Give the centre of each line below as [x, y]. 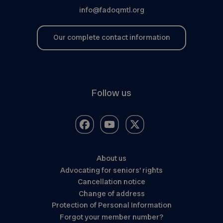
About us [111, 159]
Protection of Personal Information [111, 205]
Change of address [111, 193]
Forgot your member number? [111, 217]
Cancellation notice [111, 182]
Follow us [111, 93]
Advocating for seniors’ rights [111, 170]
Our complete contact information [111, 38]
